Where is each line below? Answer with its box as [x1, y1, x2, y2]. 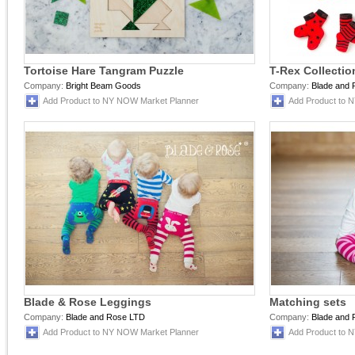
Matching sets [269, 296, 346, 308]
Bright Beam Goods [66, 81, 141, 90]
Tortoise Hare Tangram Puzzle [24, 64, 184, 77]
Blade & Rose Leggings [24, 296, 151, 308]
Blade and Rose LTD [66, 312, 145, 322]
